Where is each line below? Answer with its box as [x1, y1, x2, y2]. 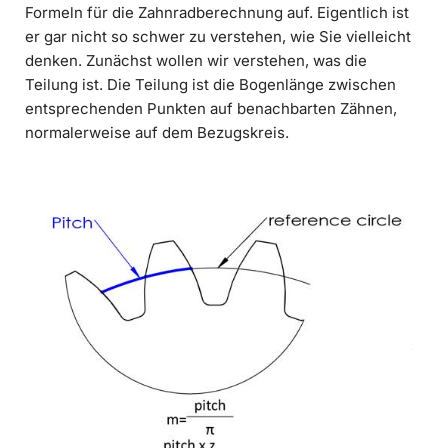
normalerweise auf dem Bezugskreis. [25, 122, 289, 142]
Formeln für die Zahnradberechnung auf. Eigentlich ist [25, 2, 409, 22]
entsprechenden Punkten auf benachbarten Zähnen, [25, 98, 397, 118]
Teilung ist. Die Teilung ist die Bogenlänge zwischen [25, 74, 396, 94]
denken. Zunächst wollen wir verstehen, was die [25, 50, 367, 70]
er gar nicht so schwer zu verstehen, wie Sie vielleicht [25, 26, 411, 46]
